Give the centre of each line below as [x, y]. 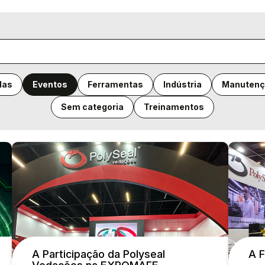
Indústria [182, 84]
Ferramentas [115, 84]
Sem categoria [92, 107]
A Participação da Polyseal [98, 254]
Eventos [50, 84]
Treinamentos [174, 107]
